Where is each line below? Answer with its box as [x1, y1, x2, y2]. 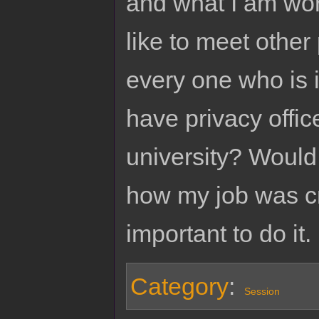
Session [244, 286, 280, 298]
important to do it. [126, 220, 311, 248]
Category [130, 273, 229, 300]
